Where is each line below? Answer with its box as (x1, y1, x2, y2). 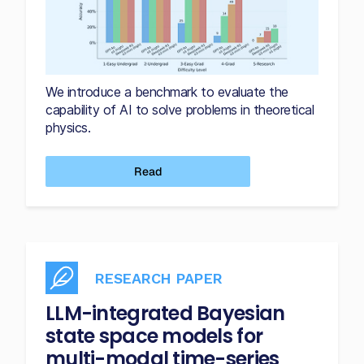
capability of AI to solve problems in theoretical (45, 102, 314, 119)
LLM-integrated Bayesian (45, 300, 285, 327)
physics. (45, 119, 91, 136)
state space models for (45, 323, 263, 350)
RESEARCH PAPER (94, 269, 223, 287)
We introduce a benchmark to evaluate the (45, 84, 288, 101)
